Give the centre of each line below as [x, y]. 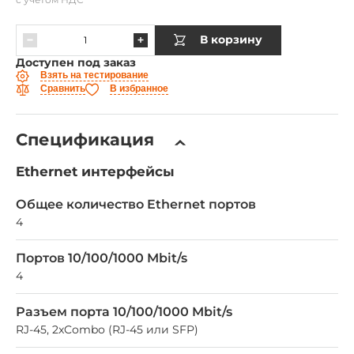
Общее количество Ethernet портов [136, 204]
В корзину [231, 40]
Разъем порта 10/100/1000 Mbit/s [124, 311]
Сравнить [63, 89]
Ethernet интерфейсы [95, 171]
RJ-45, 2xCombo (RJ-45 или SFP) [107, 329]
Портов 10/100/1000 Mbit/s [102, 258]
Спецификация [85, 139]
